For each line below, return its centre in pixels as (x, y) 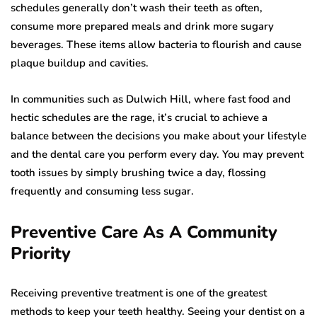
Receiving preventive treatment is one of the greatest (139, 293)
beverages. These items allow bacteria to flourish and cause (156, 45)
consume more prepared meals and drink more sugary (142, 27)
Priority (41, 254)
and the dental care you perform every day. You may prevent (157, 155)
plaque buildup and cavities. (80, 63)
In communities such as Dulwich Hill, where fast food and (151, 99)
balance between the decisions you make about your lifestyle (158, 136)
